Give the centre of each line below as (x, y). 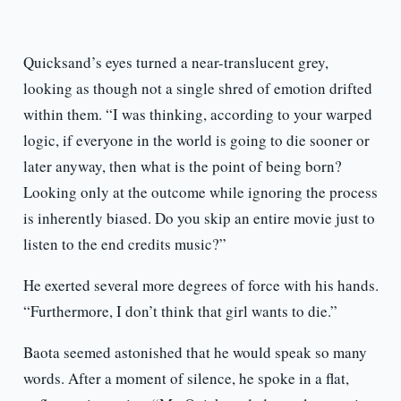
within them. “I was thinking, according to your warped (197, 115)
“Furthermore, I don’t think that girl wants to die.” (180, 311)
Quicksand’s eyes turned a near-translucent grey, (175, 63)
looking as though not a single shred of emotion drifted (197, 89)
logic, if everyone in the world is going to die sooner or (196, 141)
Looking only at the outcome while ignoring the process (200, 192)
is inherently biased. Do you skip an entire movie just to (199, 218)
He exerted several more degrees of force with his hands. (200, 286)
